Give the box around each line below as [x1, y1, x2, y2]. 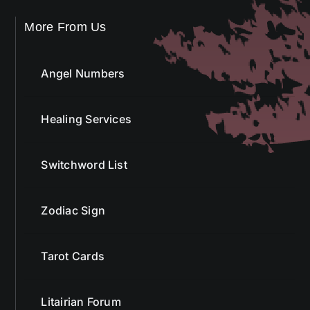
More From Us [24, 20, 107, 35]
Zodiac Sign [41, 203, 105, 217]
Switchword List [41, 157, 127, 172]
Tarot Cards [41, 248, 104, 263]
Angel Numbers [41, 66, 125, 80]
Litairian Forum [41, 294, 121, 309]
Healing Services [41, 111, 132, 126]
